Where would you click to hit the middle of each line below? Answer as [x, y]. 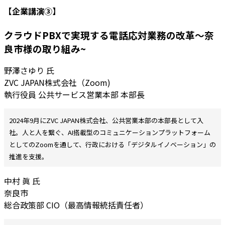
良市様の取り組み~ [45, 48]
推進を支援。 [29, 157]
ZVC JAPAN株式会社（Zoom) [57, 83]
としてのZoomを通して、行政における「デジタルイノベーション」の [113, 145]
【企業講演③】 [32, 11]
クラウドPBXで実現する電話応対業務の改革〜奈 [109, 35]
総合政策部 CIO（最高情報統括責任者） [76, 205]
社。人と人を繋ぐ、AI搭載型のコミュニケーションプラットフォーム [110, 133]
